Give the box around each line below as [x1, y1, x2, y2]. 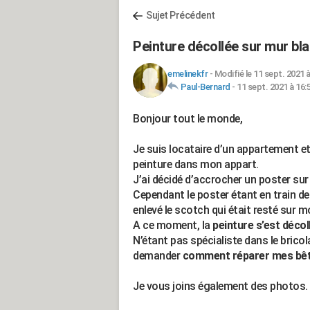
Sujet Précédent [146, 10, 215, 21]
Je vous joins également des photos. [133, 280, 308, 293]
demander [133, 249, 183, 262]
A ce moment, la [133, 219, 212, 232]
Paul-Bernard [180, 82, 230, 92]
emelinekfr [167, 69, 208, 79]
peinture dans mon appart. [133, 158, 259, 171]
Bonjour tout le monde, [133, 112, 242, 125]
